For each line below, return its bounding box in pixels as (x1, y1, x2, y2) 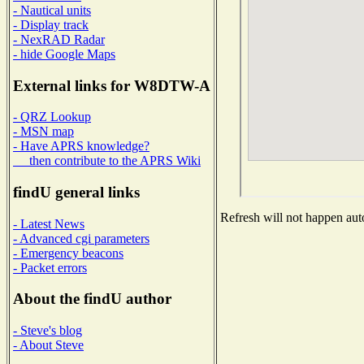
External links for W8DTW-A (13, 76, 210, 94)
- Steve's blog (13, 323, 82, 338)
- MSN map (13, 124, 74, 139)
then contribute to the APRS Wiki (13, 154, 201, 168)
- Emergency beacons (13, 245, 123, 260)
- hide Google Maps (13, 46, 115, 61)
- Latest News (13, 216, 84, 231)
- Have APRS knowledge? (13, 139, 149, 154)
